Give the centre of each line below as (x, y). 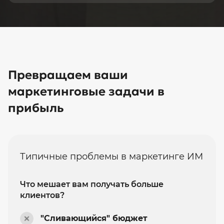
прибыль (36, 108)
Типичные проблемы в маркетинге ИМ (111, 156)
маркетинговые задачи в (86, 92)
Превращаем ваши (68, 75)
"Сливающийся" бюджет (94, 218)
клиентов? (42, 195)
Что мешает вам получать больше (92, 184)
